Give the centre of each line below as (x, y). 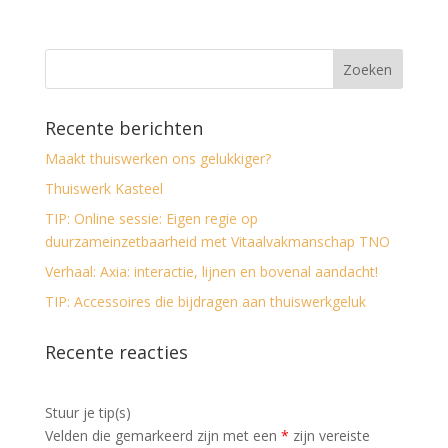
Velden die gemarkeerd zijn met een (162, 435)
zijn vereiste (329, 435)
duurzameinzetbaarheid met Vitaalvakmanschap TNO (217, 241)
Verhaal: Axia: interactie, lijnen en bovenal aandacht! (211, 271)
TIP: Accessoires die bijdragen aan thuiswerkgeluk (205, 301)
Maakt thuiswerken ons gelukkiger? (157, 158)
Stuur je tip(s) (87, 412)
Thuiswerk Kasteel (103, 188)
